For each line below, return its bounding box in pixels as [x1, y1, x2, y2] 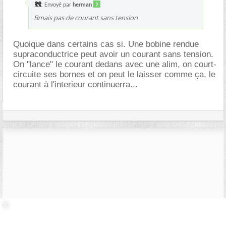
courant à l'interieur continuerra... [13, 79, 138, 89]
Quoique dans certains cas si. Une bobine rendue [13, 39, 199, 49]
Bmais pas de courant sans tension [34, 13, 138, 22]
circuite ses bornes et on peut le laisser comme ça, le [13, 69, 215, 79]
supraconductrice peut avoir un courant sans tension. [13, 49, 213, 59]
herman [73, 2, 92, 8]
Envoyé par [43, 2, 73, 8]
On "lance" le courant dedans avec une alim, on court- [13, 59, 216, 69]
